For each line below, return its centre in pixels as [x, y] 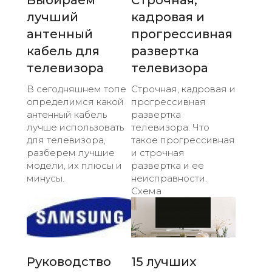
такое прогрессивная [183, 140]
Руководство [69, 262]
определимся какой [75, 102]
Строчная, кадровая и [183, 89]
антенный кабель [67, 115]
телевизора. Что [170, 127]
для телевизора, [66, 140]
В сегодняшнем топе [76, 89]
